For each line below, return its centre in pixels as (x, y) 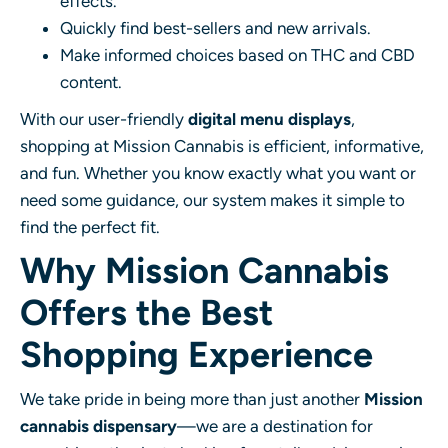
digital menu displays (269, 118)
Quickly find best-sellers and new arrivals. (215, 27)
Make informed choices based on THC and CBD (237, 54)
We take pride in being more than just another (192, 398)
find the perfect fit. (90, 226)
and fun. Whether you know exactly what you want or (218, 172)
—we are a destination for (275, 425)
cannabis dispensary (98, 425)
